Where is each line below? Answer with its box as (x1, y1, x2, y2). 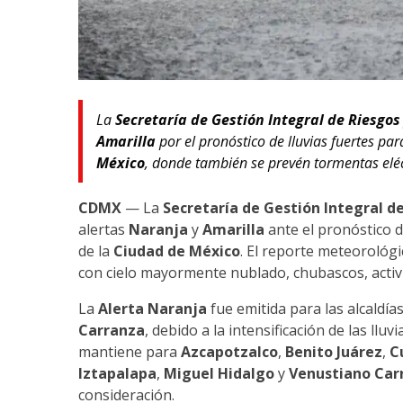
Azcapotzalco (181, 342, 278, 363)
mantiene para (78, 342, 181, 363)
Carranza (78, 320, 145, 341)
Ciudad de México (113, 241, 240, 262)
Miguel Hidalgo (164, 363, 274, 384)
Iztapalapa (78, 363, 157, 384)
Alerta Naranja (98, 299, 207, 319)
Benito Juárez (285, 342, 382, 363)
